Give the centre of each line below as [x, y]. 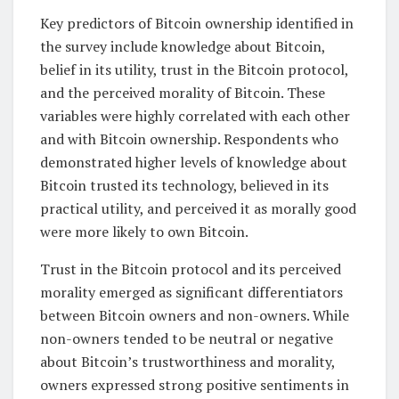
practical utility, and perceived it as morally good [198, 209]
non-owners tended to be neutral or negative [187, 339]
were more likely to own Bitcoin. [144, 232]
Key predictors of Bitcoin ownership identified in [197, 24]
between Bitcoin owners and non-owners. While [195, 316]
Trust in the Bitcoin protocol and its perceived [191, 269]
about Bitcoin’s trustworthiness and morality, [187, 362]
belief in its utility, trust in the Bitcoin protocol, [194, 70]
